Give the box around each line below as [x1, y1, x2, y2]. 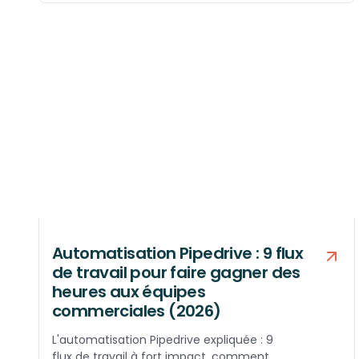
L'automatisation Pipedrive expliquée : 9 [52, 332, 273, 349]
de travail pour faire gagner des [52, 261, 301, 284]
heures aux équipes [52, 280, 206, 304]
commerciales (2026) [52, 300, 221, 323]
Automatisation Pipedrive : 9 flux [52, 242, 304, 265]
